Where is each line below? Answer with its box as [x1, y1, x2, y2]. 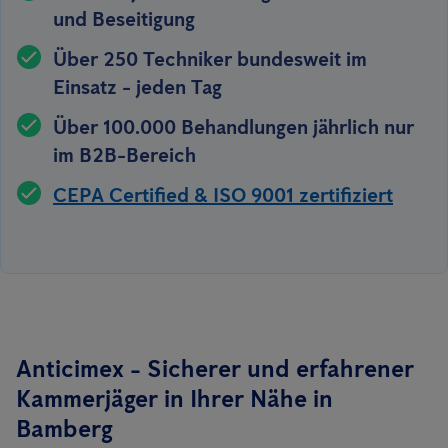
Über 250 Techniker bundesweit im [53, 47, 367, 71]
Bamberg [16, 414, 113, 443]
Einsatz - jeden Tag [53, 75, 222, 99]
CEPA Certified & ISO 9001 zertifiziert [53, 183, 393, 207]
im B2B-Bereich [53, 143, 196, 167]
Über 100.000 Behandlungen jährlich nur [53, 115, 414, 139]
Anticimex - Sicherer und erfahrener [16, 354, 414, 383]
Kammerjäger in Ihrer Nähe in [16, 384, 333, 413]
